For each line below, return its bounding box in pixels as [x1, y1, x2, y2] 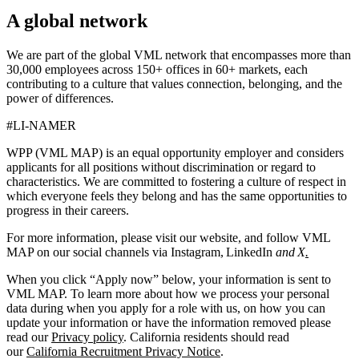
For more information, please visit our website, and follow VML [6, 230, 330, 244]
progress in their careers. [6, 203, 129, 217]
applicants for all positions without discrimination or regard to [6, 159, 316, 174]
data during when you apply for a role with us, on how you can [6, 301, 325, 315]
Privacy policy [51, 329, 123, 344]
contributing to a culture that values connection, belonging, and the [6, 76, 342, 91]
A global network [6, 10, 147, 32]
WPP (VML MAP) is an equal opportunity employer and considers [6, 145, 344, 159]
